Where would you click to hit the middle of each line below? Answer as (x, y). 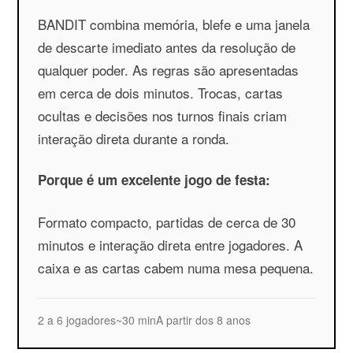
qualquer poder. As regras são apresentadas (169, 70)
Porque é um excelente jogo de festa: (154, 180)
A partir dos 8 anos (204, 320)
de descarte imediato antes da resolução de (167, 47)
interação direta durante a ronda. (134, 138)
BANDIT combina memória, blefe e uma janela (174, 24)
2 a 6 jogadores (77, 320)
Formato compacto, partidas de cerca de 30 (167, 222)
